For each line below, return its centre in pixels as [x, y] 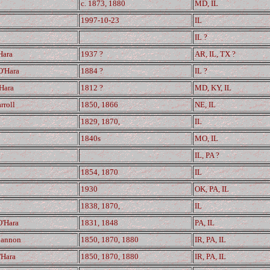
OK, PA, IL [212, 189]
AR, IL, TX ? [215, 54]
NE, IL [205, 105]
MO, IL [206, 138]
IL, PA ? [207, 155]
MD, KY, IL [213, 88]
